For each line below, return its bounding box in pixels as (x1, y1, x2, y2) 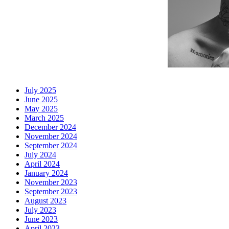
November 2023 (25, 178, 77, 187)
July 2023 (25, 205, 56, 215)
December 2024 (25, 123, 76, 132)
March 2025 (25, 113, 64, 123)
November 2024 (25, 132, 77, 141)
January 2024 (25, 169, 68, 178)
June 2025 (25, 95, 58, 104)
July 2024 (25, 150, 56, 159)
